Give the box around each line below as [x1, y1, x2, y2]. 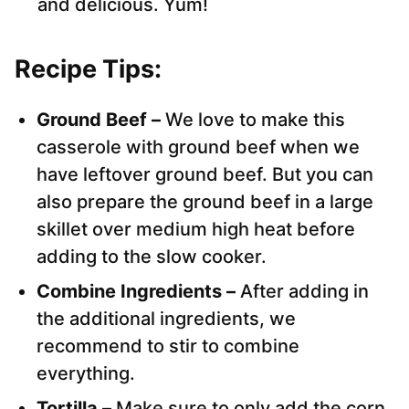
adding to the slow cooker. [37, 246, 267, 268]
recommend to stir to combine [37, 335, 299, 358]
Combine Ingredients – [37, 280, 240, 303]
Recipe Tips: [15, 54, 162, 85]
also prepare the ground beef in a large [37, 191, 373, 214]
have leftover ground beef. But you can [37, 163, 373, 186]
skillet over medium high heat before [37, 218, 355, 241]
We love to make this [165, 109, 345, 131]
